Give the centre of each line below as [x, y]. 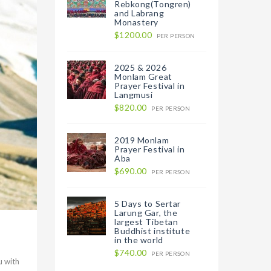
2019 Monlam [142, 140]
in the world [139, 240]
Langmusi [134, 95]
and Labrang [139, 13]
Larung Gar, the [146, 213]
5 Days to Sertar [148, 204]
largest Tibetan [146, 222]
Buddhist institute [152, 231]
